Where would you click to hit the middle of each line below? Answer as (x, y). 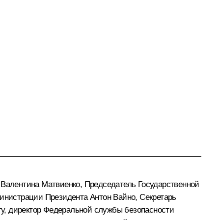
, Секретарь (156, 197)
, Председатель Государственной (139, 184)
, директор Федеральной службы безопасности (89, 210)
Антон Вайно (113, 197)
